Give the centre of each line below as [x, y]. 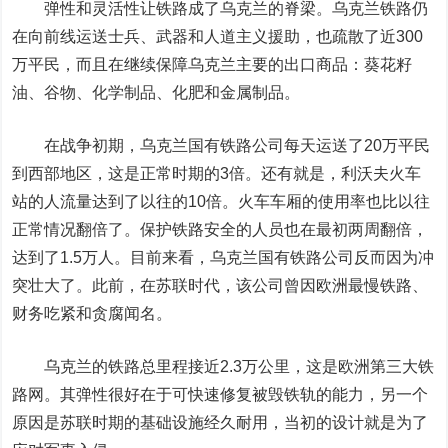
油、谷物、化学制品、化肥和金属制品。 [156, 92]
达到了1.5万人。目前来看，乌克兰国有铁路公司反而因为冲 [223, 257]
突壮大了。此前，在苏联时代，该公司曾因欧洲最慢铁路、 [220, 285]
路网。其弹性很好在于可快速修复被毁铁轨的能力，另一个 [220, 394]
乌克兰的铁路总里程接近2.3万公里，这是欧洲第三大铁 [223, 366]
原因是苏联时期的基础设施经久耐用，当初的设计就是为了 [220, 422]
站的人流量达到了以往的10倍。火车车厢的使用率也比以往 [221, 201]
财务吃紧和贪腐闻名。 [92, 313]
